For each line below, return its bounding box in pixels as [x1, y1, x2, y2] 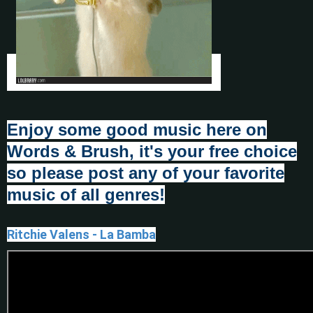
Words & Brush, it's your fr [7, 142, 221, 161]
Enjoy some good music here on [7, 120, 267, 140]
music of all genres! [7, 185, 165, 205]
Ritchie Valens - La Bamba [7, 227, 156, 242]
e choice [230, 142, 297, 161]
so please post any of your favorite [7, 163, 284, 183]
